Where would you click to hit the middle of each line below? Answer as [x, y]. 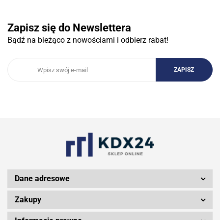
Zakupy [28, 200]
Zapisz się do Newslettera [69, 28]
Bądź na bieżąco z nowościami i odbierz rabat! [88, 40]
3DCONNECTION [110, 49]
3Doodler [110, 167]
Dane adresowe [42, 179]
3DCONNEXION [110, 108]
